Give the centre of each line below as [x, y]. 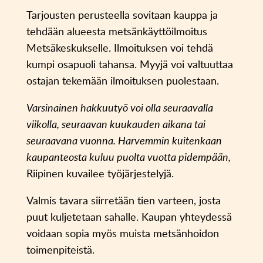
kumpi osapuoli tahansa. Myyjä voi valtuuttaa [129, 64]
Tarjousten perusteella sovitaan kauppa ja [122, 15]
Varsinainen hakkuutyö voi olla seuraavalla [119, 108]
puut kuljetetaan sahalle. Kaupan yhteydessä [129, 217]
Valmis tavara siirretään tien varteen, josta [123, 200]
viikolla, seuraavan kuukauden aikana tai [116, 124]
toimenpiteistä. [60, 250]
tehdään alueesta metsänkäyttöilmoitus [117, 31]
